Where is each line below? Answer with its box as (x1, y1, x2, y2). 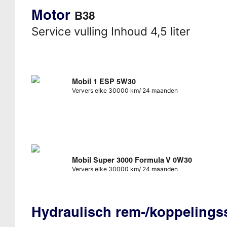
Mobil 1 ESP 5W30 (71, 77, 136, 86)
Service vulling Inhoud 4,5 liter (31, 24, 190, 38)
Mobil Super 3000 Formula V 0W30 (71, 155, 192, 165)
